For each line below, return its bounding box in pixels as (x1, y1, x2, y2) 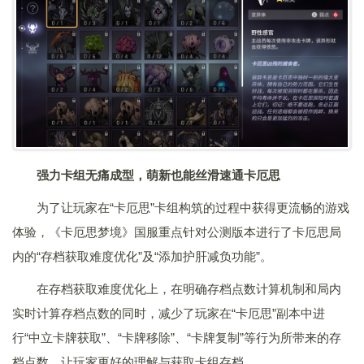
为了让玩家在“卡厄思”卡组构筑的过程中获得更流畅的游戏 (37, 200, 349, 214)
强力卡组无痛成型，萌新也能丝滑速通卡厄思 (37, 167, 280, 182)
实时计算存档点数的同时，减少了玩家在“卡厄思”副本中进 (12, 305, 325, 320)
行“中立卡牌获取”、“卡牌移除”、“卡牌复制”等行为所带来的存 (12, 330, 341, 344)
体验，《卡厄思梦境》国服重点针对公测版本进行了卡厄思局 (12, 224, 341, 239)
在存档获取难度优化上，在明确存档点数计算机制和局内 (37, 281, 341, 296)
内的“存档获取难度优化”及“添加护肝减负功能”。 (12, 249, 272, 263)
